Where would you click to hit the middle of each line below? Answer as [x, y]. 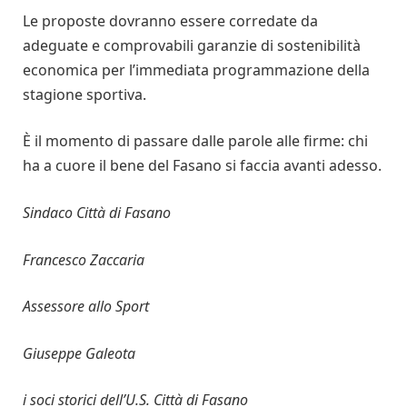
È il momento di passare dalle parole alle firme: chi [195, 141]
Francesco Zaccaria [84, 259]
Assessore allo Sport [86, 307]
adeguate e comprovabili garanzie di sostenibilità [192, 45]
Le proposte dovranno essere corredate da [170, 20]
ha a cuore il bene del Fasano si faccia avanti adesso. [202, 166]
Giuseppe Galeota [79, 353]
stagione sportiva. [86, 94]
